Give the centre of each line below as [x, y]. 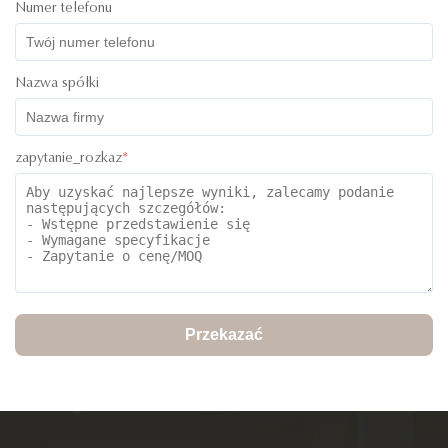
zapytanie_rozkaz [68, 159]
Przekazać [224, 335]
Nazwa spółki [57, 84]
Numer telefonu [63, 9]
